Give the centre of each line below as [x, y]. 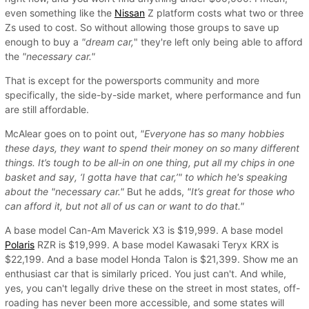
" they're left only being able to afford [218, 41]
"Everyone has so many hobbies [212, 133]
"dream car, [106, 41]
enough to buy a [42, 41]
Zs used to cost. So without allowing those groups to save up [142, 27]
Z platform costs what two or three [224, 12]
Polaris [20, 244]
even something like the [60, 12]
